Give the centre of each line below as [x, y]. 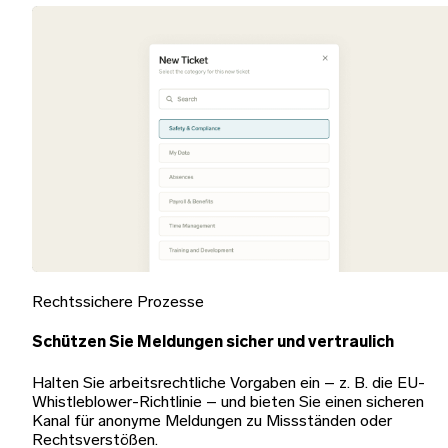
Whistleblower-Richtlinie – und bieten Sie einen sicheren [228, 402]
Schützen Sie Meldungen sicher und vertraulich [213, 343]
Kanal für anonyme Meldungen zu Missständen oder [212, 421]
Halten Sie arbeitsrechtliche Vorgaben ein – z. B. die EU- [228, 383]
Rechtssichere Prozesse [118, 303]
